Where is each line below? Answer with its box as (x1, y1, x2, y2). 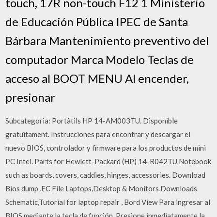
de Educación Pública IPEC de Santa (5, 14, 188, 29)
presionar (5, 90, 56, 104)
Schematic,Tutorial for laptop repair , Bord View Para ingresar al (5, 197, 211, 206)
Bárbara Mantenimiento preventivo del (5, 33, 209, 47)
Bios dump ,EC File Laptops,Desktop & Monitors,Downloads (5, 184, 198, 193)
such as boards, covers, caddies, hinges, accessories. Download (5, 170, 206, 179)
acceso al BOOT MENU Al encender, (5, 71, 189, 85)
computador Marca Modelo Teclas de (5, 52, 194, 66)
